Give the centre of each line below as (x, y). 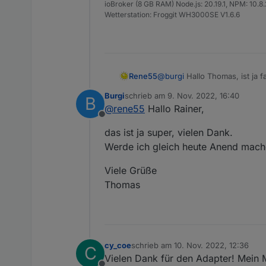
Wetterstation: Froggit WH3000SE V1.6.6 (172, 14)
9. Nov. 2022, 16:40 (203, 95)
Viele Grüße (131, 170)
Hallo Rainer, (175, 108)
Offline (116, 120)
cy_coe (118, 245)
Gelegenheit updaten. (197, 87)
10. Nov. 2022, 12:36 (211, 245)
